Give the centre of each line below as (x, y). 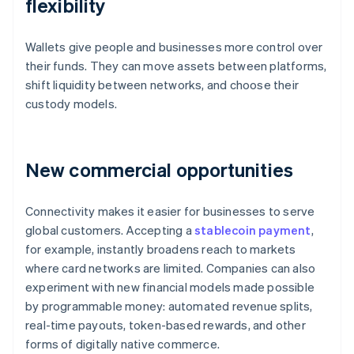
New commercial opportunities (159, 170)
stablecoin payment (253, 230)
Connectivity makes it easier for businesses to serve (170, 211)
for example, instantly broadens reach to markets (161, 249)
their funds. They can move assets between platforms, (176, 66)
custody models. (71, 104)
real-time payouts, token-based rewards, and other (166, 325)
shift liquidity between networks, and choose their (162, 85)
